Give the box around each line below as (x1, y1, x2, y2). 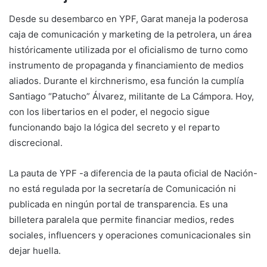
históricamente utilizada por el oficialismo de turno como (9, 44, 248, 55)
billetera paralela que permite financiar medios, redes (9, 213, 234, 225)
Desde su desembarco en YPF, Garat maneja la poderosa (9, 13, 248, 24)
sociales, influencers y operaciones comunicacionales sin (9, 229, 251, 241)
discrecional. (9, 136, 63, 148)
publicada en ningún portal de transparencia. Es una (9, 198, 228, 210)
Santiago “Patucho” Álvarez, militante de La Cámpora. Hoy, (9, 90, 254, 102)
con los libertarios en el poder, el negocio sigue (9, 105, 210, 117)
